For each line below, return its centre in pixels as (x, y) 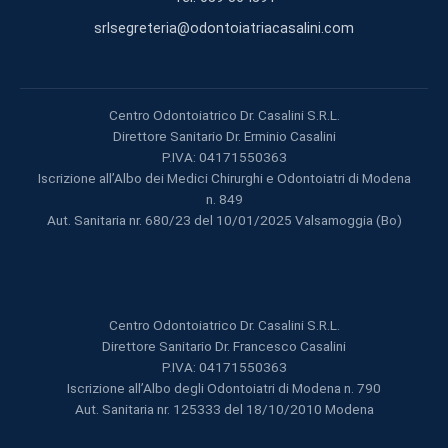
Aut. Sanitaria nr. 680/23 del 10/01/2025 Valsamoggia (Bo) (224, 219)
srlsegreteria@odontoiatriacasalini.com (224, 28)
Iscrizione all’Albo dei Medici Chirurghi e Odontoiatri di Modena (224, 177)
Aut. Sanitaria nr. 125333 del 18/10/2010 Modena (224, 408)
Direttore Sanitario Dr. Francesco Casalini (224, 345)
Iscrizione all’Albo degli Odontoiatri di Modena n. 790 (224, 387)
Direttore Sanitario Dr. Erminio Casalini (224, 135)
